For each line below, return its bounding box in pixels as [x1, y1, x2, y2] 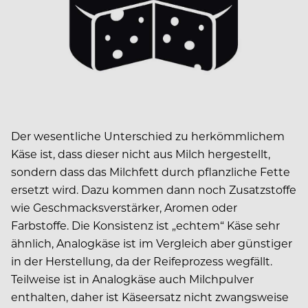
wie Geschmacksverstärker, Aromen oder [11, 200, 237, 215]
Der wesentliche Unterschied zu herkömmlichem [11, 129, 285, 144]
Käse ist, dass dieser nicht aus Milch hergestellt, [11, 146, 270, 162]
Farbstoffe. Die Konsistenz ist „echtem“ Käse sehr [11, 218, 280, 233]
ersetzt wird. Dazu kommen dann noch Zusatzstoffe [11, 182, 296, 197]
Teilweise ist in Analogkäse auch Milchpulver [11, 272, 254, 287]
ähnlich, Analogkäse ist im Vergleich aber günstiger [11, 236, 292, 251]
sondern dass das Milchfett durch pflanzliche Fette [11, 164, 290, 179]
